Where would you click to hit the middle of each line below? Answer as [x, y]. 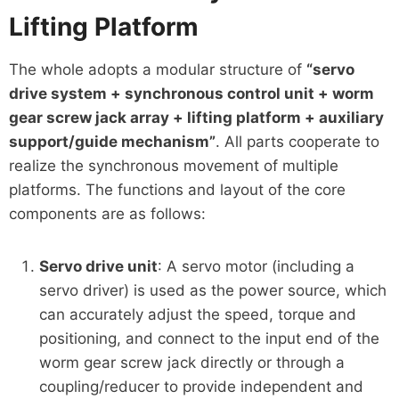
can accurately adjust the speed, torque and [197, 314]
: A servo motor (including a [256, 266]
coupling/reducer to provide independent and [201, 386]
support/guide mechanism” [112, 141]
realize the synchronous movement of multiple [173, 165]
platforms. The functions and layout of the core [177, 189]
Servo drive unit [98, 266]
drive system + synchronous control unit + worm [191, 93]
